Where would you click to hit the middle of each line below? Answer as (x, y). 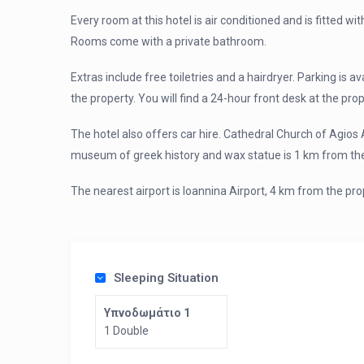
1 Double (126, 331)
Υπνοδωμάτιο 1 (147, 313)
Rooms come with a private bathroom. (169, 41)
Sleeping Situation (166, 278)
